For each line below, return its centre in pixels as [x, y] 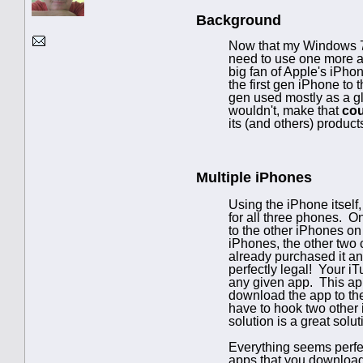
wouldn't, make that [285, 110]
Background [239, 20]
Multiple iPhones [254, 177]
